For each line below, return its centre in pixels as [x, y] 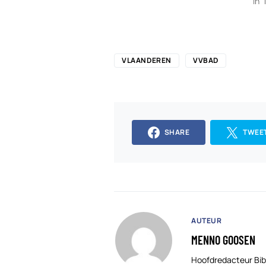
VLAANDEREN [147, 61]
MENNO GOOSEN [223, 240]
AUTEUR [207, 220]
